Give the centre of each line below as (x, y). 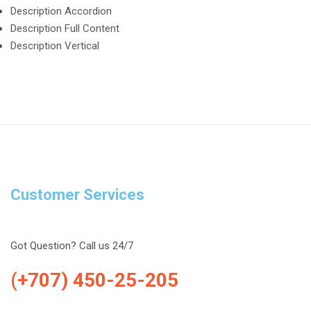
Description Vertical (55, 46)
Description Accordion (61, 11)
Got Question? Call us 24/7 (72, 246)
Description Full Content (65, 28)
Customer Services (77, 195)
